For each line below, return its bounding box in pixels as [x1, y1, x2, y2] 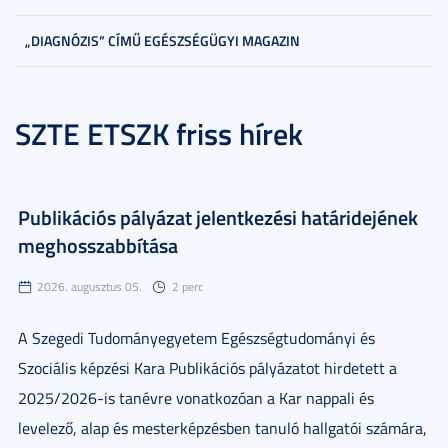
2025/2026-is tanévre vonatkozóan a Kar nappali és [18, 387, 374, 409]
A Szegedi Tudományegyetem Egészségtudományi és [18, 327, 375, 349]
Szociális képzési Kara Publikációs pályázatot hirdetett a [18, 357, 397, 379]
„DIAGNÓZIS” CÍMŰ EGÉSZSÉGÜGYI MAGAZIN [25, 31, 300, 50]
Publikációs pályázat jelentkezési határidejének [18, 203, 418, 231]
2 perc [172, 278, 203, 295]
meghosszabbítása [18, 231, 178, 259]
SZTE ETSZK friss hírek [15, 112, 303, 155]
